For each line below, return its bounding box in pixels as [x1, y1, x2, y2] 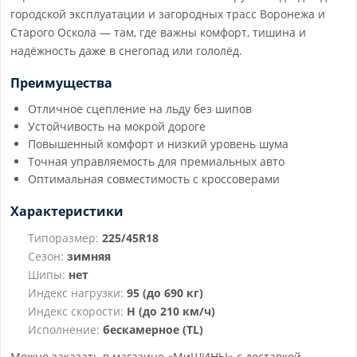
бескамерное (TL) [103, 322, 203, 337]
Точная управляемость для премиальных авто [28, 154, 284, 169]
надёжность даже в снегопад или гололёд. [10, 43, 242, 58]
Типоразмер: [28, 230, 99, 245]
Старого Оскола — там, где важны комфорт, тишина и [10, 25, 306, 40]
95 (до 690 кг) [127, 285, 203, 300]
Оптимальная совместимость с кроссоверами [28, 171, 280, 186]
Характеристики [10, 202, 124, 220]
